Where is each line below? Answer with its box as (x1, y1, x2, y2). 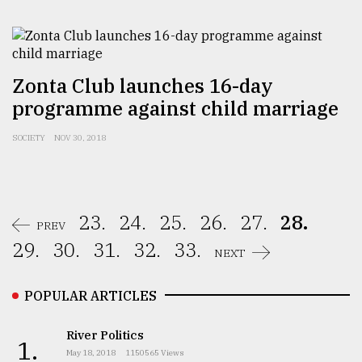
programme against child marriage (12, 95, 339, 121)
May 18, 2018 (65, 347, 116, 358)
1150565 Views (124, 347, 184, 358)
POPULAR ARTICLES (24, 287, 157, 304)
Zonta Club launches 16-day (12, 72, 273, 99)
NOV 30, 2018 (54, 132, 106, 143)
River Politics (65, 326, 144, 343)
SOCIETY (12, 132, 45, 143)
